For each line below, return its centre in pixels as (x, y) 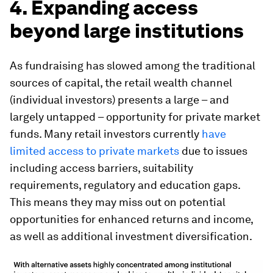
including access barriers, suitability (101, 168)
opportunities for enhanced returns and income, (131, 219)
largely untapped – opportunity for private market (135, 116)
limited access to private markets (94, 151)
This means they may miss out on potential (118, 202)
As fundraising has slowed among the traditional (133, 65)
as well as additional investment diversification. (131, 236)
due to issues (213, 151)
